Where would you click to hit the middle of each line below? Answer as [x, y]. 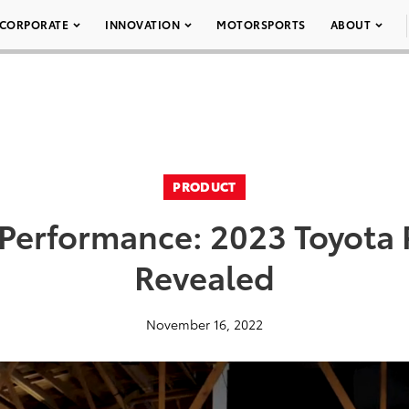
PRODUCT [204, 186]
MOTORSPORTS [261, 24]
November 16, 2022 [204, 324]
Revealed [204, 276]
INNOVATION [142, 24]
